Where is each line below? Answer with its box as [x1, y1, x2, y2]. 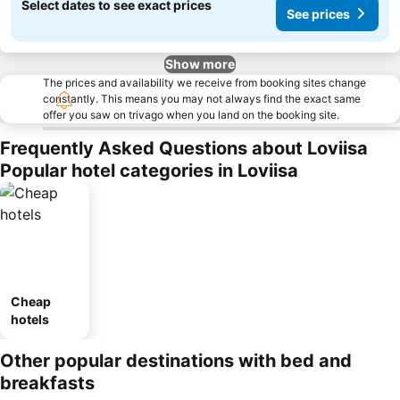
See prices [287, 5, 350, 21]
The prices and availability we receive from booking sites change [43, 76, 366, 89]
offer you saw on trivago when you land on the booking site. [43, 108, 339, 121]
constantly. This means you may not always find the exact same [43, 92, 361, 105]
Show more [165, 56, 235, 71]
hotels [11, 312, 49, 327]
